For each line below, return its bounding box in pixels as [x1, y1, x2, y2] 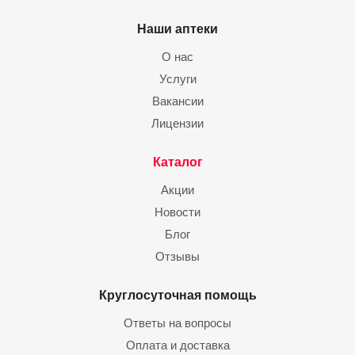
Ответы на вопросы [124, 316, 231, 330]
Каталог [152, 155, 203, 169]
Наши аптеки [137, 21, 218, 36]
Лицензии [151, 116, 204, 130]
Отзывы [155, 250, 200, 263]
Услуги [158, 72, 197, 86]
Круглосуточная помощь [98, 288, 257, 302]
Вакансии [151, 94, 204, 108]
